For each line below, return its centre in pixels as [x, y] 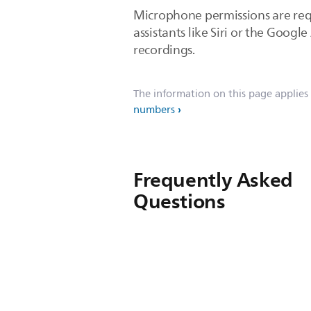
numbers [154, 110]
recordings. [164, 50]
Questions [179, 201]
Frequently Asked [213, 180]
